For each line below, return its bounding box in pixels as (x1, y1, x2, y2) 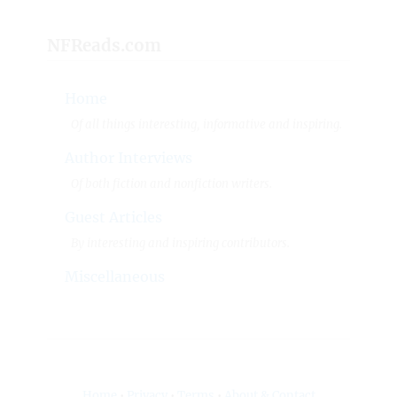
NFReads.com (47, 35, 162, 56)
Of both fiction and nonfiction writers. (70, 176, 272, 192)
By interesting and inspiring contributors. (70, 236, 290, 252)
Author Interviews (65, 149, 193, 167)
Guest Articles (65, 208, 163, 227)
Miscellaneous (65, 268, 166, 286)
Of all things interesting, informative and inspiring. (70, 116, 342, 132)
